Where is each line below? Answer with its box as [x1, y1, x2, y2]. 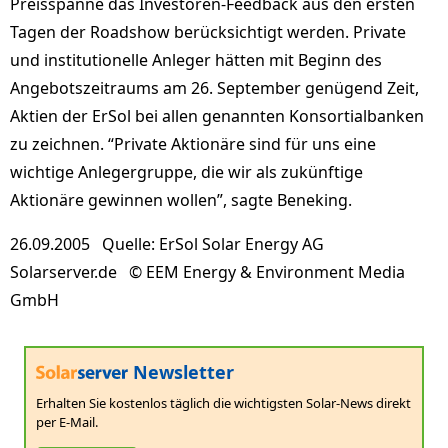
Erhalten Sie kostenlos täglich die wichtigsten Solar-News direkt [36, 393, 411, 412]
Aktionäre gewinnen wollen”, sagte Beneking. [10, 189, 352, 211]
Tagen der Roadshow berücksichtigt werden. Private [10, 21, 406, 43]
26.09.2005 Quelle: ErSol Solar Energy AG [10, 233, 332, 255]
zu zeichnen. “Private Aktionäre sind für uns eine [10, 133, 376, 155]
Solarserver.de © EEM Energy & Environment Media [10, 261, 405, 283]
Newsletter [128, 360, 235, 384]
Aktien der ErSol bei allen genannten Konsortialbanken [10, 105, 424, 127]
